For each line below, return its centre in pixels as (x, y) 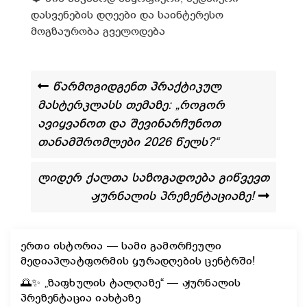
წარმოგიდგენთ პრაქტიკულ (135, 87)
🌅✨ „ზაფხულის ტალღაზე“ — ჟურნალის (131, 283)
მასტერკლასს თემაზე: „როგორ (131, 105)
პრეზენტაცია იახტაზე (81, 298)
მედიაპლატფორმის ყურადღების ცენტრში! (138, 261)
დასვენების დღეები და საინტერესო (127, 15)
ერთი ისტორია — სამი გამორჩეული (121, 246)
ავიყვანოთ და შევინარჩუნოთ (129, 124)
